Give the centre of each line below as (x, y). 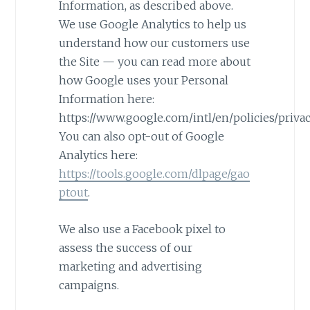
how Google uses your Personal (143, 81)
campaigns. (89, 285)
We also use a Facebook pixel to (142, 229)
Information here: (106, 99)
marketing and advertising (130, 266)
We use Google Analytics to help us (152, 25)
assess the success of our (125, 247)
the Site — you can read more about (154, 62)
